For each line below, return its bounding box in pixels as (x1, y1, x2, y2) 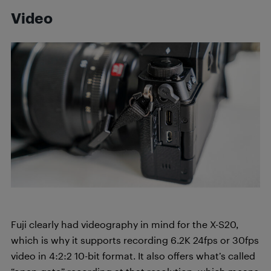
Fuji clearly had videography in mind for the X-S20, (11, 218, 238, 230)
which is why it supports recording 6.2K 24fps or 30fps (11, 233, 259, 246)
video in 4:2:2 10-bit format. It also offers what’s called (11, 249, 255, 261)
